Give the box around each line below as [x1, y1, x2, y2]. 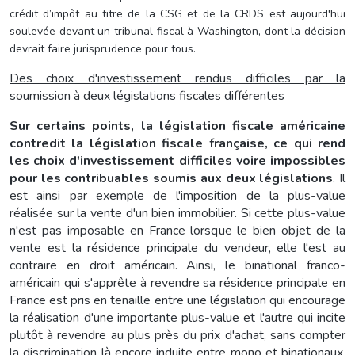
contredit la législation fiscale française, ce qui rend [10, 134, 345, 152]
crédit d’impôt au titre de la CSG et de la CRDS [10, 6, 269, 21]
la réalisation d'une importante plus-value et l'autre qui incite [10, 308, 345, 326]
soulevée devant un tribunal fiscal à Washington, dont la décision [10, 23, 345, 39]
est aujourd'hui [269, 6, 346, 21]
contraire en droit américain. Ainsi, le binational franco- [10, 256, 345, 274]
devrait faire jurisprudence [10, 40, 145, 56]
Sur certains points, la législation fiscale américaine [10, 116, 345, 135]
